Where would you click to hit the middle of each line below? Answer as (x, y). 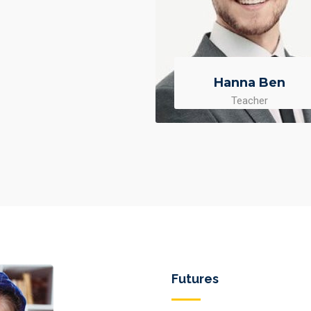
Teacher (249, 100)
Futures (195, 278)
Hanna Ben (249, 82)
